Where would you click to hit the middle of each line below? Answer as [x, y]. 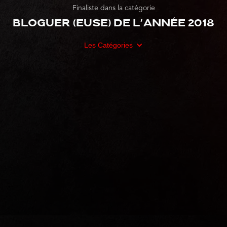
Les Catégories [108, 45]
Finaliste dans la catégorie [113, 8]
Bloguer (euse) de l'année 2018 [113, 24]
